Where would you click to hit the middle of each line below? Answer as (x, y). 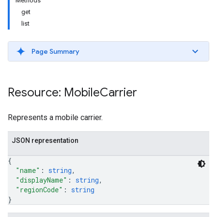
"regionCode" (39, 190)
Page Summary (55, 51)
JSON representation (45, 140)
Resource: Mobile (54, 93)
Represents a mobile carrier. (55, 117)
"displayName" (41, 180)
